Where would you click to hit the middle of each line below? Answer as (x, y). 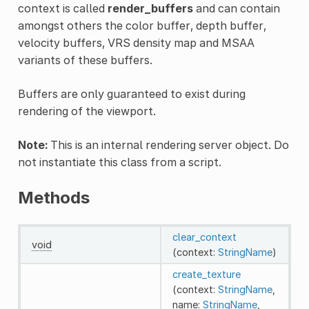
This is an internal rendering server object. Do (168, 144)
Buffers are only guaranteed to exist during (131, 93)
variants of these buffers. (85, 60)
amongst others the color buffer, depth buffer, (142, 25)
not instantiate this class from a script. (119, 162)
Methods (53, 197)
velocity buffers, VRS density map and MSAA (136, 42)
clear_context (204, 237)
